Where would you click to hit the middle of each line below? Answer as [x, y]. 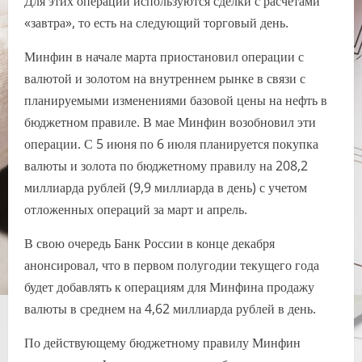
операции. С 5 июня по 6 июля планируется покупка [171, 144]
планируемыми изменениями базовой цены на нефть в [176, 101]
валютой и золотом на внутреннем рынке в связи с [165, 79]
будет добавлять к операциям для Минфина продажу [169, 287]
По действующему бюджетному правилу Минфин [162, 343]
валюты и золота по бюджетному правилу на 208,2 [166, 166]
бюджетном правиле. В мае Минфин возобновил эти [170, 122]
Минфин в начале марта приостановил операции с [164, 57]
